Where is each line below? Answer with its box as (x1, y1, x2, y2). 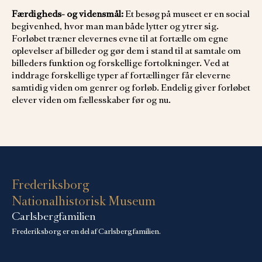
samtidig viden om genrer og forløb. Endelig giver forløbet (12, 82, 250, 94)
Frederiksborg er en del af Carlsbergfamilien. (12, 227, 161, 236)
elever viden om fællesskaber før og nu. (12, 94, 171, 106)
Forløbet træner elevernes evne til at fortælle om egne (12, 33, 228, 44)
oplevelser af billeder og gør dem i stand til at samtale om (12, 45, 241, 57)
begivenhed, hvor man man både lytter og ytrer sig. (12, 20, 219, 32)
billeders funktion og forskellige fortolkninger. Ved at (12, 57, 229, 69)
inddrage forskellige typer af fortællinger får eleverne (12, 70, 230, 81)
